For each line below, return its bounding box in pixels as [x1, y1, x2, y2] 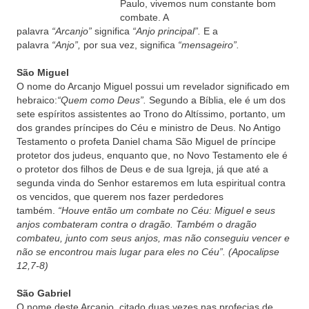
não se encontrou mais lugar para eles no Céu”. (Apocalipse [17, 246, 279, 257]
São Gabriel [17, 288, 71, 299]
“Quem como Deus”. [57, 94, 146, 106]
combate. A [120, 12, 168, 23]
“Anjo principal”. [132, 26, 201, 37]
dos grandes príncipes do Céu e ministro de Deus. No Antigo [17, 122, 281, 133]
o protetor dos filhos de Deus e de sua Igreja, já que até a [17, 163, 268, 175]
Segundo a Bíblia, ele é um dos [146, 94, 286, 106]
